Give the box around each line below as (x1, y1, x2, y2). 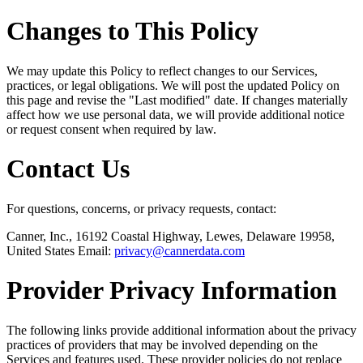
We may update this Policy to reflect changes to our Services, (6, 63, 318, 78)
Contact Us (6, 154, 130, 184)
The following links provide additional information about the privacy (6, 322, 357, 337)
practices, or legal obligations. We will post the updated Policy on (6, 78, 340, 92)
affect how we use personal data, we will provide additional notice (6, 107, 344, 122)
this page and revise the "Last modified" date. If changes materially (6, 92, 348, 107)
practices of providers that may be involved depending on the (6, 337, 318, 352)
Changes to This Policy (6, 16, 258, 46)
